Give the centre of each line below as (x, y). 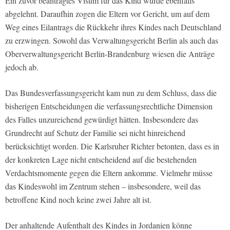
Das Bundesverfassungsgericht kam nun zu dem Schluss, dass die (111, 92)
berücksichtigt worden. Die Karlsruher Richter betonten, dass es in (112, 146)
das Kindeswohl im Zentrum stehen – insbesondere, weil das (103, 186)
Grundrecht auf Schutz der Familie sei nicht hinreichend (95, 132)
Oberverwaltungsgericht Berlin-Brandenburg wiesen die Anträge (110, 53)
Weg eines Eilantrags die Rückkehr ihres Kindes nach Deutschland (113, 27)
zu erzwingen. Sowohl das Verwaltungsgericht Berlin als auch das (112, 40)
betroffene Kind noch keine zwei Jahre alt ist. (78, 199)
